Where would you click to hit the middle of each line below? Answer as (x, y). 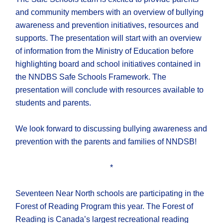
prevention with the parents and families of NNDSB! (106, 142)
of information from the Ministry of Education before (105, 51)
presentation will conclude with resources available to (110, 90)
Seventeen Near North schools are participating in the (110, 194)
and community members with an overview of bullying (110, 12)
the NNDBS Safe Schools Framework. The (91, 77)
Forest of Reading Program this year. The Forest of (105, 207)
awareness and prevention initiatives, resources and (107, 25)
